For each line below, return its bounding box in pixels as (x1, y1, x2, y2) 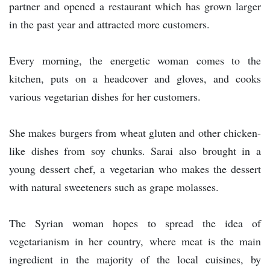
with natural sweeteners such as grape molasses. (9, 180, 219, 195)
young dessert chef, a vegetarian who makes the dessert (9, 162, 261, 177)
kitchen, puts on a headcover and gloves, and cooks (9, 71, 261, 86)
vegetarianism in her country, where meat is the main (9, 234, 261, 249)
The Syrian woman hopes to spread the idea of (9, 216, 261, 231)
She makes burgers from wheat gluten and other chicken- (9, 125, 261, 140)
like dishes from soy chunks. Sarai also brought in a (9, 143, 261, 159)
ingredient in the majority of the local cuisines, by (9, 252, 261, 267)
